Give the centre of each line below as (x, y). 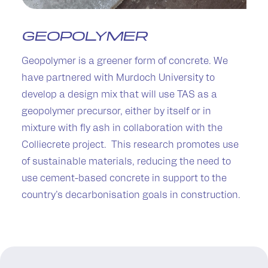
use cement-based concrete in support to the (124, 179)
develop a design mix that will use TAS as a (119, 95)
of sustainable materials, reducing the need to (126, 162)
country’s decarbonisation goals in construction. (131, 196)
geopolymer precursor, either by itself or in (116, 112)
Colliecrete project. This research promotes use (130, 146)
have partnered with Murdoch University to (118, 79)
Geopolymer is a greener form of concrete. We (125, 62)
